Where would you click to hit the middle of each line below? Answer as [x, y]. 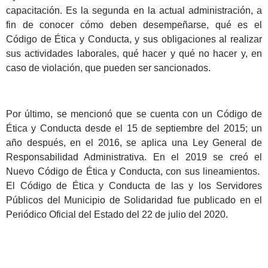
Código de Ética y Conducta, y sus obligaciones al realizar [134, 39]
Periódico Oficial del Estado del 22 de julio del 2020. [117, 214]
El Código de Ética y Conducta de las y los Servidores [134, 185]
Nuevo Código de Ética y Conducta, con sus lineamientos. [134, 171]
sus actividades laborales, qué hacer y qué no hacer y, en [134, 53]
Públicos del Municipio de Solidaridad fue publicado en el [134, 200]
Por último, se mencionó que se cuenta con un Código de [134, 114]
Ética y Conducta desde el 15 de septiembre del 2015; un [134, 128]
